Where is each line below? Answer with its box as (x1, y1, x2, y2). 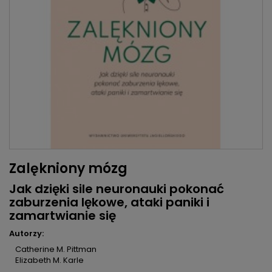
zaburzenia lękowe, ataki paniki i (9, 194, 209, 211)
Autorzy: (9, 228, 44, 240)
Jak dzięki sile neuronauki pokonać (9, 180, 224, 198)
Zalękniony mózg (9, 159, 127, 178)
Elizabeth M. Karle (15, 254, 84, 267)
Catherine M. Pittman (15, 243, 97, 256)
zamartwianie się (9, 207, 116, 225)
